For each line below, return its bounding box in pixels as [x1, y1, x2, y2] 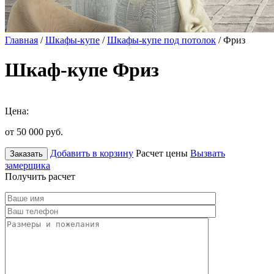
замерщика [5, 160, 50, 171]
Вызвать [190, 147, 225, 158]
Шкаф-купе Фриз [5, 59, 159, 81]
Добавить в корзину [50, 147, 133, 158]
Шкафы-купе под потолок [107, 35, 216, 45]
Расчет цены [136, 147, 188, 158]
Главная [5, 35, 38, 45]
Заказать [10, 149, 43, 158]
